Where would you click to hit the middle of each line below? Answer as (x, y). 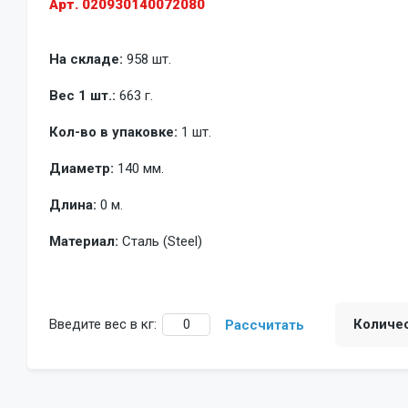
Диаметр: (82, 168)
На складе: (86, 59)
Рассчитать (265, 325)
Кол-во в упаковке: (113, 132)
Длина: (73, 204)
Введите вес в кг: (103, 324)
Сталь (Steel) (162, 241)
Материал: (84, 241)
